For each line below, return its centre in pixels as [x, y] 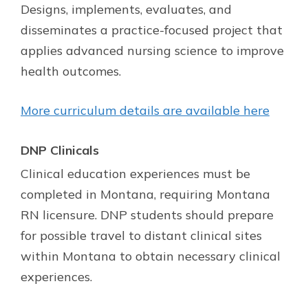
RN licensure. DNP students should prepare [147, 214]
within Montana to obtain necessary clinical [151, 256]
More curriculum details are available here [145, 110]
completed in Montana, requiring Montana [145, 194]
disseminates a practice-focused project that [152, 30]
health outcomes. [71, 71]
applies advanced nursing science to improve [152, 50]
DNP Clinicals [60, 150]
